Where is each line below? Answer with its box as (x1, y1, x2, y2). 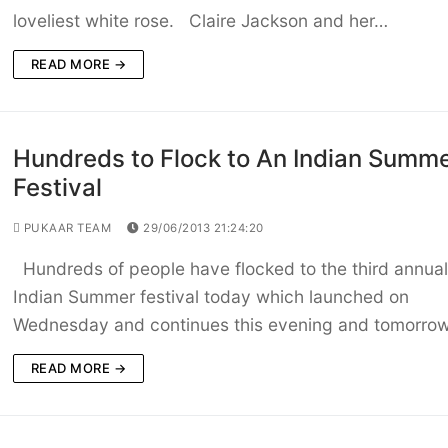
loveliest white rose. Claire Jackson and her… (12, 10, 388, 32)
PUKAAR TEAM (20, 221, 112, 236)
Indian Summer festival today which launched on (12, 286, 409, 308)
